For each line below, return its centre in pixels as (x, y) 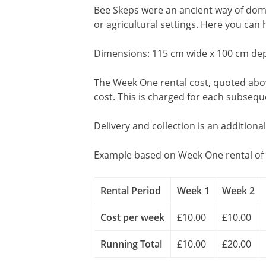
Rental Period (131, 191)
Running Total (131, 244)
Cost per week (132, 217)
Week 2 (238, 191)
